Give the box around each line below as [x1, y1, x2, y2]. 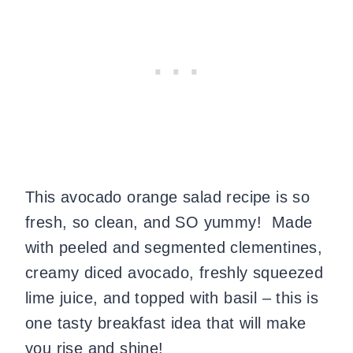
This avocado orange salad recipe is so [25, 188, 310, 206]
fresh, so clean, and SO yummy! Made [25, 213, 313, 231]
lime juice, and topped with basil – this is [25, 288, 319, 307]
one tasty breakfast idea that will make [25, 314, 307, 332]
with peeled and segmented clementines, [25, 238, 323, 256]
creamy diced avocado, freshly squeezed [25, 263, 324, 281]
